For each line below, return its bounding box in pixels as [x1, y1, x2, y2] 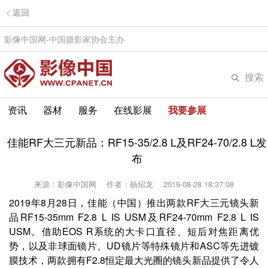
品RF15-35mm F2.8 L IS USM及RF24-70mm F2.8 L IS [9, 210, 259, 224]
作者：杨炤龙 [106, 178, 161, 190]
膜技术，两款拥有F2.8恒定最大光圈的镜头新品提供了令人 [9, 253, 259, 267]
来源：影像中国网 [34, 178, 104, 190]
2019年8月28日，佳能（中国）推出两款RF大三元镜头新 [9, 196, 259, 209]
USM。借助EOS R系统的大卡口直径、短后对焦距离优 [9, 224, 259, 238]
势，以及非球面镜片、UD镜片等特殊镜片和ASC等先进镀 [9, 239, 259, 252]
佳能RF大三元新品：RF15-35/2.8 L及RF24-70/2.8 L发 [7, 134, 267, 150]
